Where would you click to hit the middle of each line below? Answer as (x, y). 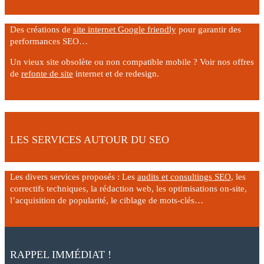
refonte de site (47, 73)
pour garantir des (208, 29)
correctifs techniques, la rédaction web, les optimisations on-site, (128, 188)
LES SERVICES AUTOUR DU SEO (89, 139)
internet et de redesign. (116, 73)
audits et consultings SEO (184, 176)
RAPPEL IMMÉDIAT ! (60, 254)
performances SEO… (49, 41)
